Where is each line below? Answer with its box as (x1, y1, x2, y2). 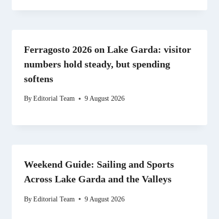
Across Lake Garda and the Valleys (24, 174, 172, 185)
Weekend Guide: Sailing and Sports (24, 159, 174, 170)
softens (24, 73, 53, 85)
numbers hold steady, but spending (24, 59, 170, 70)
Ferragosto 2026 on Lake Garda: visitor (24, 44, 191, 55)
